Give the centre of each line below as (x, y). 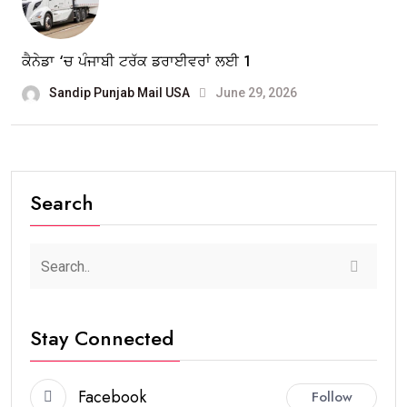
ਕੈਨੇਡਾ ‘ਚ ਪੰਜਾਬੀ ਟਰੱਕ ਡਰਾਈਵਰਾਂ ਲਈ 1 (136, 62)
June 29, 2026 (255, 93)
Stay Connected (102, 338)
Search (62, 203)
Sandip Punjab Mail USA (119, 93)
